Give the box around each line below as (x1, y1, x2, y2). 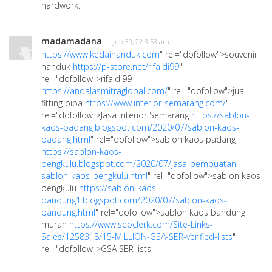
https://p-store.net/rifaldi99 (73, 61, 179, 72)
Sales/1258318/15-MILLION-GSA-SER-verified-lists (41, 231, 233, 242)
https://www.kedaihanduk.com (41, 49, 160, 60)
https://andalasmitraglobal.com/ (41, 85, 168, 97)
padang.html (41, 134, 90, 145)
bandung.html (41, 206, 95, 218)
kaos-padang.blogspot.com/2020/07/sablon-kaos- (41, 121, 239, 133)
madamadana (41, 35, 102, 47)
